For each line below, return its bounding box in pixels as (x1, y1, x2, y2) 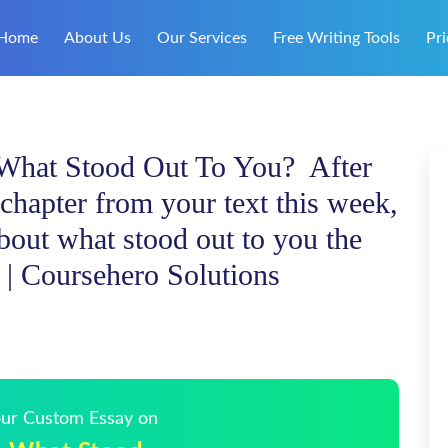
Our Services (157, 30, 247, 46)
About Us (64, 30, 131, 46)
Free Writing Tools (273, 30, 400, 46)
